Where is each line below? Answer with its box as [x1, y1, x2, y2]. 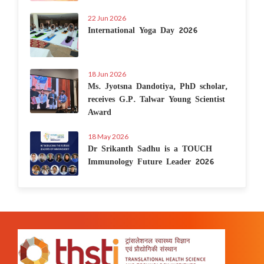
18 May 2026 [88, 132, 128, 141]
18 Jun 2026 [88, 70, 126, 79]
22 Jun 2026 [88, 14, 126, 23]
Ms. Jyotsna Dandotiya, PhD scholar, [88, 78, 227, 94]
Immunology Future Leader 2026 [88, 153, 214, 169]
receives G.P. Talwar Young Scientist [88, 91, 225, 107]
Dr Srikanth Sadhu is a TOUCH [88, 140, 212, 156]
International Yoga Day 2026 [88, 22, 197, 38]
